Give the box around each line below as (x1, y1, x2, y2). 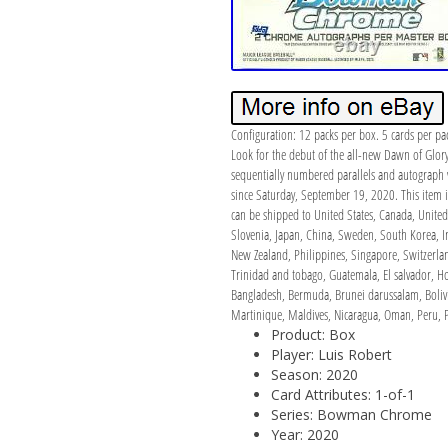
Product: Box (270, 324, 355, 344)
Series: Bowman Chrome (270, 404, 432, 424)
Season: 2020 (270, 364, 358, 384)
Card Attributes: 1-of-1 (270, 384, 415, 404)
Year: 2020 (270, 424, 339, 444)
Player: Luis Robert (270, 344, 392, 364)
